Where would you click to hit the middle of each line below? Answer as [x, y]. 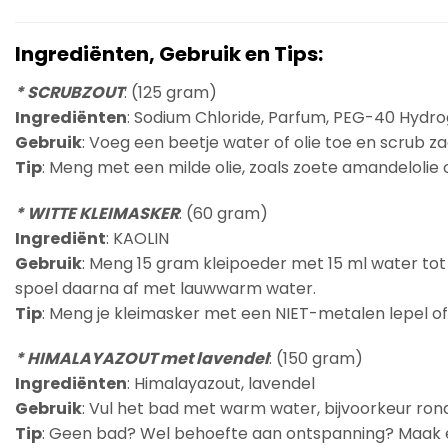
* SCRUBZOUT [69, 92]
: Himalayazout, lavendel [221, 384]
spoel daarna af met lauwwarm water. [165, 288]
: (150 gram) [316, 359]
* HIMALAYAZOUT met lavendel [142, 359]
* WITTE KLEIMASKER [97, 213]
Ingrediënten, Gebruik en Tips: [169, 53]
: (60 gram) [223, 213]
